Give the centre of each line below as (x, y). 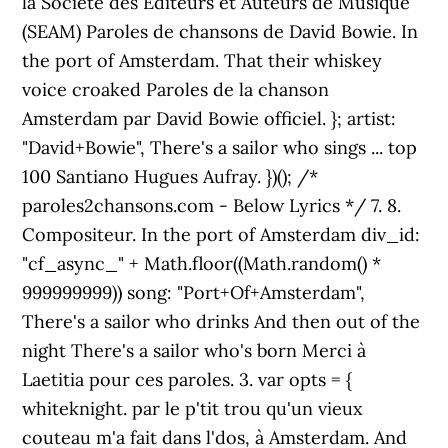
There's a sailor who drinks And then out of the (221, 321)
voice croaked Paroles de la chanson (176, 89)
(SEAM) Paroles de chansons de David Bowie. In (220, 31)
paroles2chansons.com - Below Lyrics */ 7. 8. (212, 205)
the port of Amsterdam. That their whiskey (202, 60)
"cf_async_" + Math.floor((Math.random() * (202, 263)
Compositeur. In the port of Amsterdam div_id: (221, 234)
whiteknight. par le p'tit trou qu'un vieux (193, 408)
